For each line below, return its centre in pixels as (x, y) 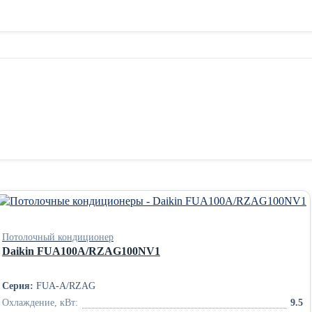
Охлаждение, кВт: (40, 303)
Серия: (18, 286)
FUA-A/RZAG (64, 286)
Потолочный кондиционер (58, 237)
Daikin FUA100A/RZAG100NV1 (81, 251)
